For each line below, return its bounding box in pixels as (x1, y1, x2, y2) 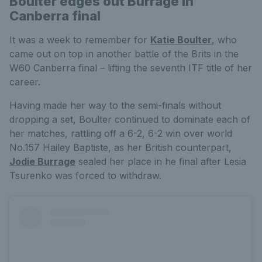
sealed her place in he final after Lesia (75, 156, 246, 168)
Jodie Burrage (9, 156, 75, 168)
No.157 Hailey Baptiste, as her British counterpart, (9, 142, 232, 154)
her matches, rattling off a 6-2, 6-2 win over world (9, 127, 232, 140)
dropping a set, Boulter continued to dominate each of (9, 113, 250, 126)
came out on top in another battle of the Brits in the (9, 48, 239, 60)
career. (9, 76, 40, 88)
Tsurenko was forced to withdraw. (9, 170, 161, 182)
